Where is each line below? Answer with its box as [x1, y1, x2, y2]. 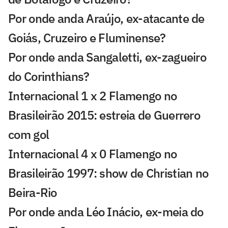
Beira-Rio [8, 184, 57, 201]
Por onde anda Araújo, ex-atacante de [8, 10, 205, 26]
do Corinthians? [8, 68, 90, 84]
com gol [8, 126, 49, 142]
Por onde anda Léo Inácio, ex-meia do [8, 203, 204, 220]
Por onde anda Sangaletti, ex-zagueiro [8, 48, 207, 65]
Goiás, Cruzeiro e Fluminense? [8, 29, 166, 46]
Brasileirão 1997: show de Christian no [8, 164, 209, 181]
